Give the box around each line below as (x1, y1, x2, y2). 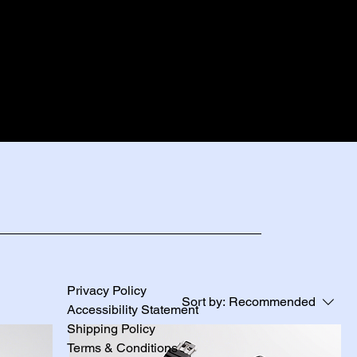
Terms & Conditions (67, 340, 178, 355)
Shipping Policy (67, 321, 155, 336)
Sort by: (182, 294, 226, 309)
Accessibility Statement (67, 302, 198, 317)
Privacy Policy (67, 283, 147, 298)
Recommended (229, 294, 316, 309)
